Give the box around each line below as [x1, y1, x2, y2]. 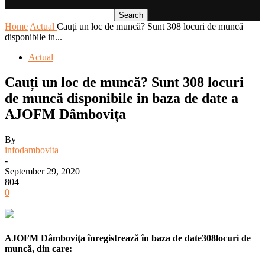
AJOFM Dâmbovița [5, 106, 126, 122]
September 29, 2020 [5, 166, 80, 176]
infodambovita [5, 144, 59, 155]
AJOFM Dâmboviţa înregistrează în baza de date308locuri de [5, 233, 251, 244]
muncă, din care [5, 244, 69, 254]
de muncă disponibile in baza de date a [5, 90, 238, 106]
